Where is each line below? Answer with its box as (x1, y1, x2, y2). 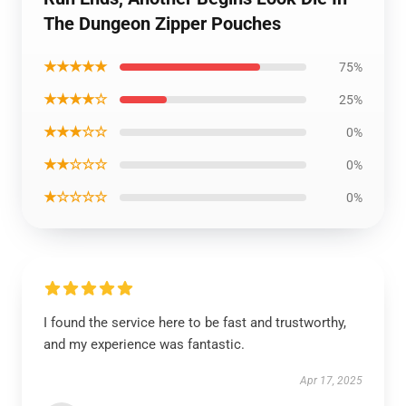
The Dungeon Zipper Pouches (43, 13, 281, 34)
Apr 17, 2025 (300, 374, 362, 387)
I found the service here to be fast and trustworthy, (43, 314, 346, 331)
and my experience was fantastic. (43, 336, 245, 353)
